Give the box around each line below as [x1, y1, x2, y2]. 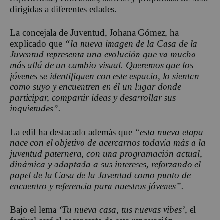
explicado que [10, 38, 65, 49]
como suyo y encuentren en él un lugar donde [10, 82, 181, 92]
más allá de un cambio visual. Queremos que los [10, 60, 193, 70]
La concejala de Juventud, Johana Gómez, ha [10, 27, 179, 38]
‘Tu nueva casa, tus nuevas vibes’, [59, 204, 190, 215]
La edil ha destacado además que [10, 127, 135, 137]
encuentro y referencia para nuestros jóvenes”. [10, 181, 184, 191]
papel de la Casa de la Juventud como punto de [10, 170, 191, 180]
